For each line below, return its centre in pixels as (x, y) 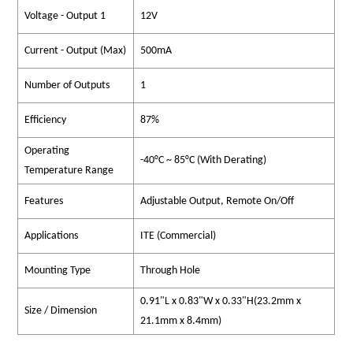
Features (44, 202)
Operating (47, 151)
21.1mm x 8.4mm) (181, 321)
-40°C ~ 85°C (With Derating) (204, 161)
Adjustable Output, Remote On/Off (217, 202)
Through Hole (171, 271)
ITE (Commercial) (178, 236)
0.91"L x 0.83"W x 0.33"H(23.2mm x (221, 302)
